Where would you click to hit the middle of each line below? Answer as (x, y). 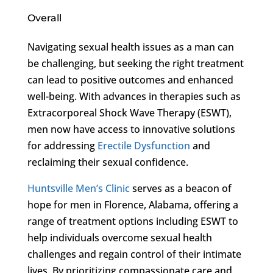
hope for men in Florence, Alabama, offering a (133, 204)
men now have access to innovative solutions (131, 129)
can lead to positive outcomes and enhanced (130, 80)
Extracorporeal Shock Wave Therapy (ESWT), (129, 112)
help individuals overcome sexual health (119, 237)
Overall (44, 18)
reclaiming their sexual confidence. (108, 162)
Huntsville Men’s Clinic (78, 188)
